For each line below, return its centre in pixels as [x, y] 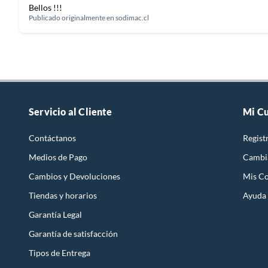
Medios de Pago [58, 157]
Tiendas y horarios [63, 195]
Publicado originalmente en [72, 17]
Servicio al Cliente [70, 111]
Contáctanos [52, 138]
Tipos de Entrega [60, 252]
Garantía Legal [55, 214]
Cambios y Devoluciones [74, 176]
